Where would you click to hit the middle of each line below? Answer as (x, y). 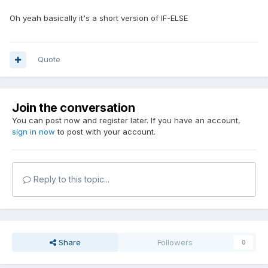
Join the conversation (74, 108)
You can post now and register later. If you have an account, (126, 121)
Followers (175, 243)
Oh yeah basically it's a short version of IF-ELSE (99, 18)
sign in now (33, 132)
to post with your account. (105, 132)
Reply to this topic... (70, 179)
